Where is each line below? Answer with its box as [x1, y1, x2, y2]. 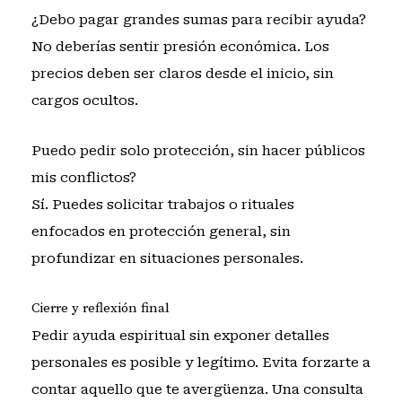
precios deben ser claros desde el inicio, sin [31, 65, 334, 82]
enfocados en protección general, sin [31, 223, 291, 240]
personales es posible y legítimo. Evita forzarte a [31, 354, 371, 371]
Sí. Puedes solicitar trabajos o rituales [31, 196, 294, 213]
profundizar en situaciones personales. [31, 249, 303, 267]
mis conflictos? [31, 169, 136, 186]
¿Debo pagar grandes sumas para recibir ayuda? [31, 11, 366, 28]
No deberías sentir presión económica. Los [31, 38, 329, 55]
